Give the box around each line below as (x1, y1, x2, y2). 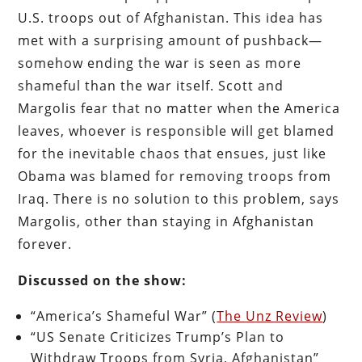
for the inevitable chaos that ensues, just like (18, 144, 327, 162)
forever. (18, 234, 73, 253)
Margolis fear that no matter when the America (18, 99, 341, 117)
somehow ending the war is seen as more (18, 53, 302, 72)
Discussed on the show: (18, 271, 187, 289)
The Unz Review (217, 306, 323, 325)
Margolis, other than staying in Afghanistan (18, 212, 315, 230)
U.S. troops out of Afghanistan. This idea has (18, 8, 324, 27)
